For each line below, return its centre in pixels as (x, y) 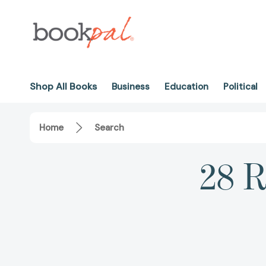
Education (186, 87)
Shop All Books (63, 86)
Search (109, 128)
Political (240, 87)
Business (131, 87)
